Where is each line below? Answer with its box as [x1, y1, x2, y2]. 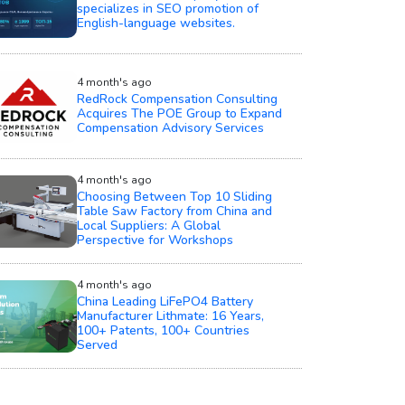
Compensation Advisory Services [76, 119, 264, 137]
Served [76, 336, 118, 354]
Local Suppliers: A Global [76, 217, 221, 235]
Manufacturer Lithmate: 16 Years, [76, 307, 264, 325]
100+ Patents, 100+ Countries [76, 322, 250, 340]
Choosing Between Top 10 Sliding [76, 188, 272, 206]
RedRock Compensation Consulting [76, 90, 278, 108]
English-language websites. [76, 14, 235, 33]
